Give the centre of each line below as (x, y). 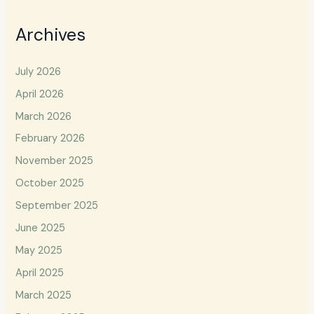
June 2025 (41, 228)
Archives (51, 35)
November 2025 (55, 161)
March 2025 (44, 295)
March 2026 (44, 116)
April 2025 (40, 273)
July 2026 (39, 71)
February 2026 (50, 139)
